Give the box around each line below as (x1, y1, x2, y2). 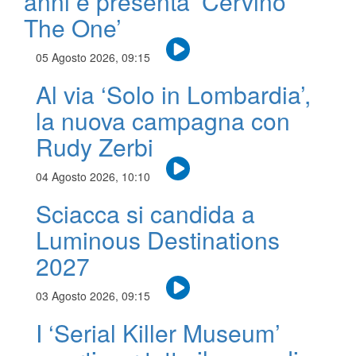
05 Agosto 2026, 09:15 (36, 49, 150, 66)
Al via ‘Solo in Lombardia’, (36, 77, 311, 112)
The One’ (24, 10, 122, 45)
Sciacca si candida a (36, 196, 255, 231)
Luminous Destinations (36, 222, 280, 257)
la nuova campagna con (36, 103, 290, 138)
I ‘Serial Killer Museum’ (36, 315, 281, 350)
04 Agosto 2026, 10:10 (36, 168, 150, 185)
